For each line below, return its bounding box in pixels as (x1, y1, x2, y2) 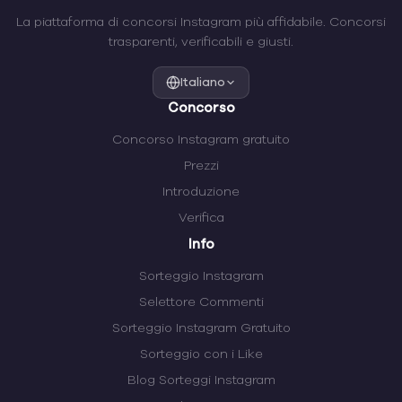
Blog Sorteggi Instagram (127, 371, 275, 389)
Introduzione (162, 183, 240, 200)
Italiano (180, 74, 225, 91)
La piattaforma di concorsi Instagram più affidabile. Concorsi (16, 13, 386, 31)
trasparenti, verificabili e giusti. (109, 33, 293, 50)
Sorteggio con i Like (139, 345, 263, 363)
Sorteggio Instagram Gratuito (111, 319, 291, 336)
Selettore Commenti (138, 293, 264, 310)
